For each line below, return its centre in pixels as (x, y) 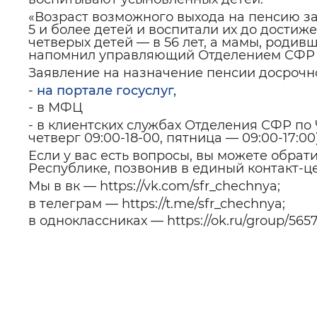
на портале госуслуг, (106, 90)
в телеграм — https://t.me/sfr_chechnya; (157, 203)
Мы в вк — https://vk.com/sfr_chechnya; (154, 186)
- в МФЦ (56, 108)
